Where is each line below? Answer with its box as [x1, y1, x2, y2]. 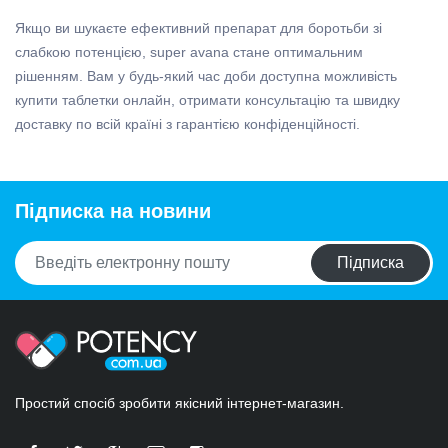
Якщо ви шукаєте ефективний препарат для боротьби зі [15, 20, 382, 37]
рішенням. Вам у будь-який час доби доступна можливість [15, 68, 397, 85]
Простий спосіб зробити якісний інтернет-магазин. [15, 394, 344, 411]
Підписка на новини [15, 200, 211, 223]
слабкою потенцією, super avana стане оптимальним [15, 44, 363, 61]
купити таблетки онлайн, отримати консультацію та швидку [15, 92, 400, 109]
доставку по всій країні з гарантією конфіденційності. [15, 116, 360, 133]
